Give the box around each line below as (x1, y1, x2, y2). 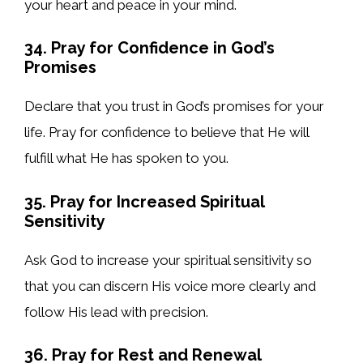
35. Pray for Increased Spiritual (24, 191, 264, 211)
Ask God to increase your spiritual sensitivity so (24, 251, 312, 268)
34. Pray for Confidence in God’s (24, 38, 275, 58)
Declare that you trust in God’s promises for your (24, 98, 324, 115)
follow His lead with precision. (24, 303, 208, 320)
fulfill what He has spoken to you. (24, 150, 228, 167)
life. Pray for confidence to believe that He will (24, 124, 309, 141)
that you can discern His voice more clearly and (24, 277, 316, 294)
